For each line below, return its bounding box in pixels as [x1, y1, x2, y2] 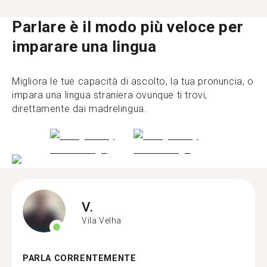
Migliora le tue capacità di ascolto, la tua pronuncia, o [12, 75, 254, 87]
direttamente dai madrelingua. [12, 103, 147, 114]
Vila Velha [82, 215, 122, 225]
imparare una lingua [12, 37, 157, 55]
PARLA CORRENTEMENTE [23, 253, 136, 263]
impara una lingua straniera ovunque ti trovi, [12, 89, 208, 101]
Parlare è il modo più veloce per [12, 17, 244, 36]
